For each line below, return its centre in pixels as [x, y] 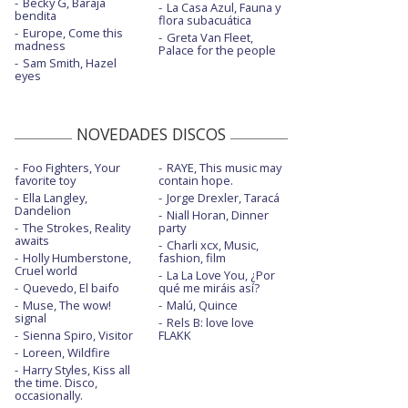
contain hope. [195, 181]
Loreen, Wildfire [66, 353]
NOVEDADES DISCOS [151, 134]
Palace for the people [217, 51]
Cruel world [46, 271]
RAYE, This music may [224, 168]
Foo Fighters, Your [71, 168]
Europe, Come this [73, 33]
